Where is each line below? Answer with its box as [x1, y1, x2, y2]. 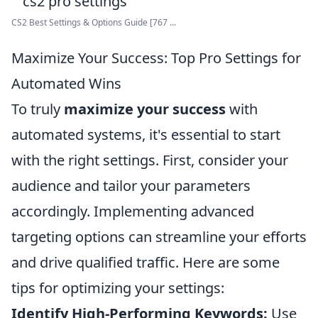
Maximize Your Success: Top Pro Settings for [11, 48, 301, 67]
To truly [11, 99, 64, 119]
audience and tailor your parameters [11, 176, 251, 195]
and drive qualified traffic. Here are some [11, 253, 280, 272]
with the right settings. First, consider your [11, 150, 288, 170]
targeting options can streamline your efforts [11, 227, 307, 246]
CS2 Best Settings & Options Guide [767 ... [11, 16, 176, 28]
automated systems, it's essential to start [11, 125, 280, 144]
